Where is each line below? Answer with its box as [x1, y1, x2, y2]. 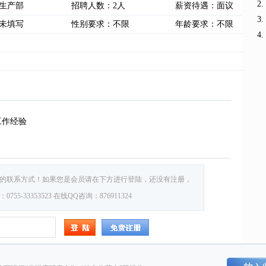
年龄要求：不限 [175, 20, 233, 28]
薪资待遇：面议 [175, 1, 233, 10]
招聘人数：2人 [71, 1, 125, 10]
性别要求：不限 [71, 20, 129, 28]
